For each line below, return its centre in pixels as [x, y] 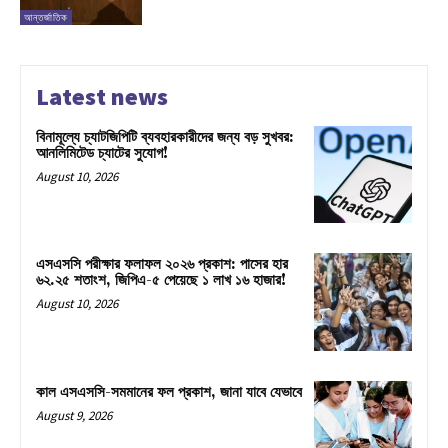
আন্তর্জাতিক [46, 17]
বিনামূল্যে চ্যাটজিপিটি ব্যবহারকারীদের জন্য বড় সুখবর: [165, 137]
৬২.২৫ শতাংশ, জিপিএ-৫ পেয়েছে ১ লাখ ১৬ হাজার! [161, 281]
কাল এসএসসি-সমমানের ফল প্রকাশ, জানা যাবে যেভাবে [169, 393]
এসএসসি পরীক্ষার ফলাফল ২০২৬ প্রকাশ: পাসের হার [162, 265]
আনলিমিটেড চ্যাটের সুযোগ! [102, 153]
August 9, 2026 [74, 416]
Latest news [102, 96]
